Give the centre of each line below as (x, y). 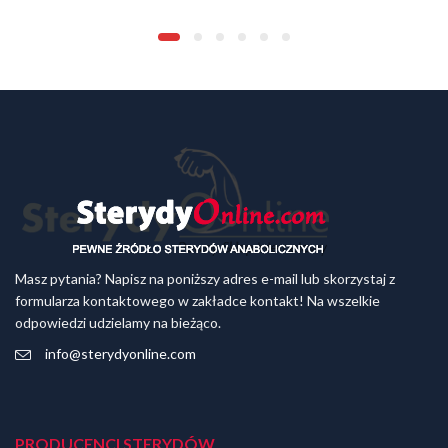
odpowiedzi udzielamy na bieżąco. (118, 322)
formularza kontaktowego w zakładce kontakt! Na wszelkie (197, 300)
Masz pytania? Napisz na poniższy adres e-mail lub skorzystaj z (205, 278)
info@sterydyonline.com (120, 354)
